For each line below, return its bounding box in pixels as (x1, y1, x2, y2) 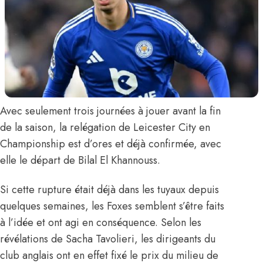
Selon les (161, 214, 201, 230)
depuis (186, 181, 219, 197)
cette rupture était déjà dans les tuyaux (12, 181, 186, 197)
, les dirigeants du (134, 231, 215, 247)
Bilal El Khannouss (78, 152, 157, 168)
